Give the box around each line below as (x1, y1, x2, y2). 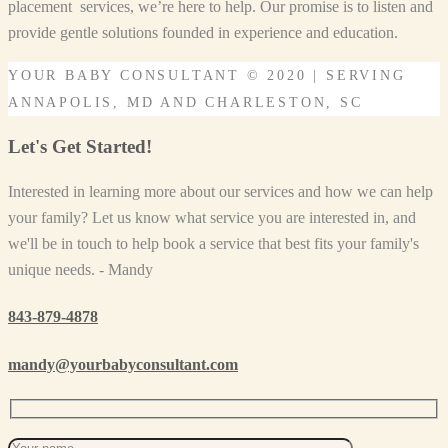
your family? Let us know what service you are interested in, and (8, 209, 416, 227)
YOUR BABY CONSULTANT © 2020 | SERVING (8, 67, 406, 83)
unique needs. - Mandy (8, 261, 153, 279)
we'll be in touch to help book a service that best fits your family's (8, 235, 419, 253)
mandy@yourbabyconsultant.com (8, 355, 238, 373)
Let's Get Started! (8, 136, 152, 158)
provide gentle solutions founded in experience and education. (8, 23, 398, 41)
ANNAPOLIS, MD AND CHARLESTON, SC (8, 94, 363, 110)
